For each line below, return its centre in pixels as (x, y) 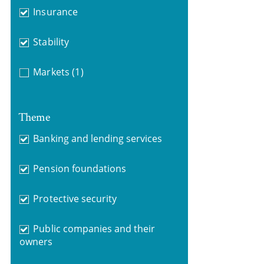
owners (36, 241)
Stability (51, 42)
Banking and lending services (98, 138)
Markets (51, 72)
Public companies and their (94, 228)
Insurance (55, 12)
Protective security (75, 198)
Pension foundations (80, 168)
